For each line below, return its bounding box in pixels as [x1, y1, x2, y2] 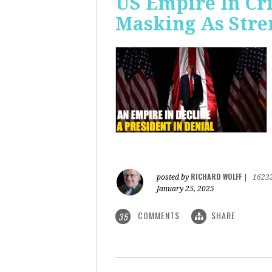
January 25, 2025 [157, 185, 214, 193]
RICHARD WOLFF [191, 171, 242, 182]
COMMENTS [135, 209, 182, 222]
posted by [157, 173, 191, 182]
